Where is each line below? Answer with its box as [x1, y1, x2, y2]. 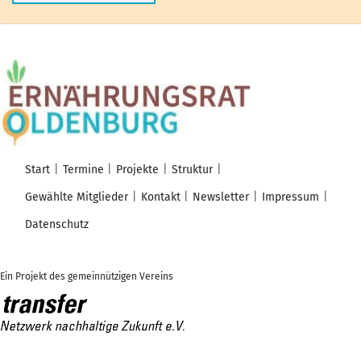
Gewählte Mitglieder [25, 190, 128, 205]
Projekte [116, 163, 160, 177]
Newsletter [193, 190, 250, 205]
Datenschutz [25, 218, 89, 232]
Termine [62, 163, 104, 177]
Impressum [261, 190, 319, 205]
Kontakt [140, 190, 180, 205]
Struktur [171, 163, 213, 177]
